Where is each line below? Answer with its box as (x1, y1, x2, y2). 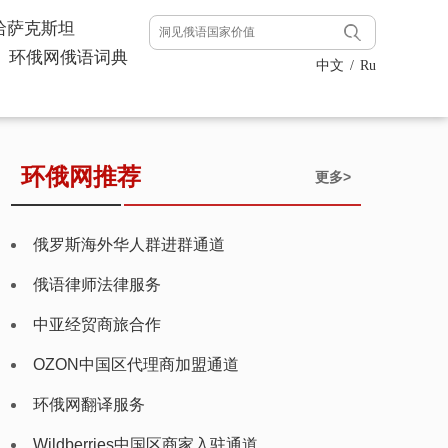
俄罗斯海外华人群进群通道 (33, 236, 225, 253)
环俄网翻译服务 (33, 396, 145, 413)
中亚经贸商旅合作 (33, 316, 161, 333)
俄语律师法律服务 (33, 276, 161, 293)
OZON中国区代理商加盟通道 (33, 356, 239, 373)
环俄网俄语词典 (9, 48, 128, 67)
